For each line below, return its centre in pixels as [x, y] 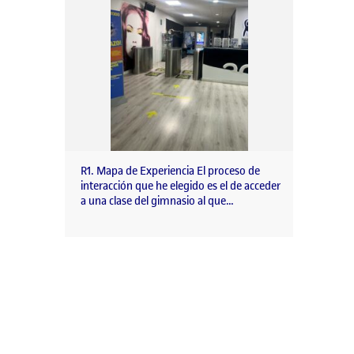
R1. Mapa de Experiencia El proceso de [170, 171]
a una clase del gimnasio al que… [157, 201]
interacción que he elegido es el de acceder [181, 186]
